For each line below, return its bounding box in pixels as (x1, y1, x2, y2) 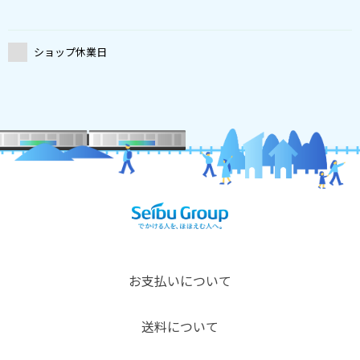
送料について (141, 317, 219, 337)
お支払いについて (128, 271, 231, 291)
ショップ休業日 (34, 44, 107, 60)
